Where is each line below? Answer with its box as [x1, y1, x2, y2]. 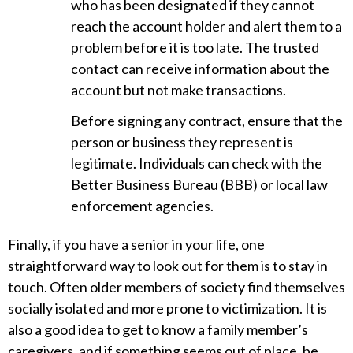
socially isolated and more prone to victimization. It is [8, 299, 327, 318]
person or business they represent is [71, 133, 293, 151]
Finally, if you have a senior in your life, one [8, 236, 265, 254]
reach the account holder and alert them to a [71, 17, 342, 35]
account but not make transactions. [71, 81, 286, 99]
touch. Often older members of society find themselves [8, 278, 345, 296]
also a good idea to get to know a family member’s [8, 321, 308, 339]
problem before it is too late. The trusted [71, 39, 319, 57]
